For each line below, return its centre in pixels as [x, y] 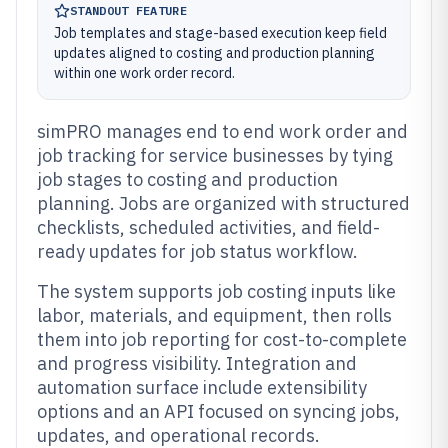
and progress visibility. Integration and [197, 363]
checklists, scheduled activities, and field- [208, 227]
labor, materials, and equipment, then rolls [214, 315]
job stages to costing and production [187, 179]
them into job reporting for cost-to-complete [222, 339]
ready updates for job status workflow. [197, 251]
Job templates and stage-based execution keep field [220, 33]
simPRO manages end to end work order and [222, 131]
